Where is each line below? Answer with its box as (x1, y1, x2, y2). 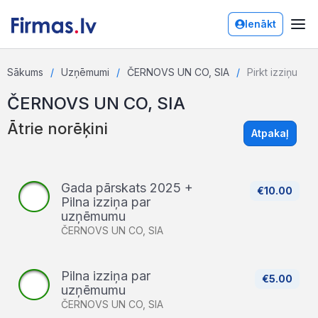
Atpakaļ (251, 127, 289, 139)
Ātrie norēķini (7, 119, 108, 138)
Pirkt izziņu (247, 66, 297, 78)
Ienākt (245, 18, 276, 30)
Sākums (7, 66, 43, 78)
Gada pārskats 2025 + (61, 180, 193, 195)
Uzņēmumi (61, 66, 109, 78)
